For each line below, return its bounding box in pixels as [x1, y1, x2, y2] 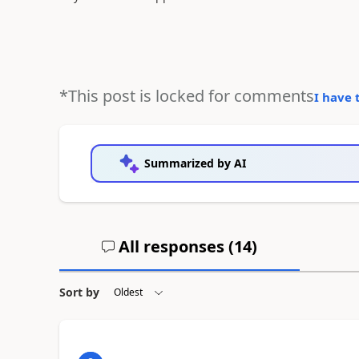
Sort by [58, 284, 99, 300]
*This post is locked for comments [58, 84, 314, 107]
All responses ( [114, 235, 234, 257]
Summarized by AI [143, 155, 246, 171]
